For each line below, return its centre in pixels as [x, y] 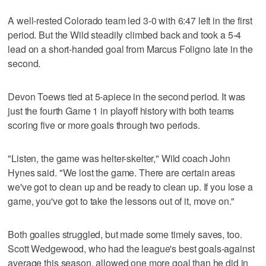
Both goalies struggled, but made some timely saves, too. [125, 234]
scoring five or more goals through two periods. [104, 125]
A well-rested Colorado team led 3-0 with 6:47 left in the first [130, 20]
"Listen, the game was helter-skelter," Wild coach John [119, 158]
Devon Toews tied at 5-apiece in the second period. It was [127, 96]
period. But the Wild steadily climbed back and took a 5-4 [125, 34]
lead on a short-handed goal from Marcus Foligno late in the [131, 49]
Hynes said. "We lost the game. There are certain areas [121, 172]
